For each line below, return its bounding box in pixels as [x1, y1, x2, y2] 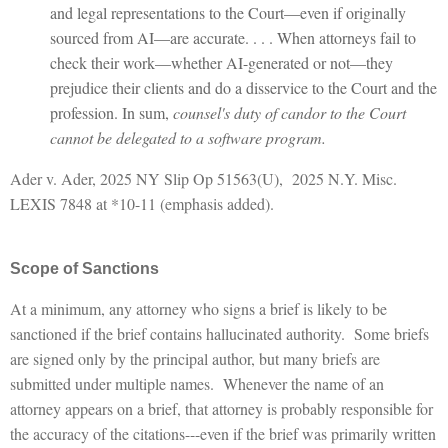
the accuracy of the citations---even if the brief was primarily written [10, 422, 436, 444]
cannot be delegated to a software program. [50, 126, 326, 148]
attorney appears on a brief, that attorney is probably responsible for [10, 397, 433, 419]
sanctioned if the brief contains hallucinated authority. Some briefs [10, 322, 429, 344]
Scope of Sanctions [10, 259, 159, 277]
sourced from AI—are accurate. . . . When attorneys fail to [50, 26, 416, 48]
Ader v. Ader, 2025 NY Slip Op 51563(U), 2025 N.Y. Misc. [10, 167, 397, 189]
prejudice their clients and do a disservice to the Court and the [50, 76, 437, 98]
